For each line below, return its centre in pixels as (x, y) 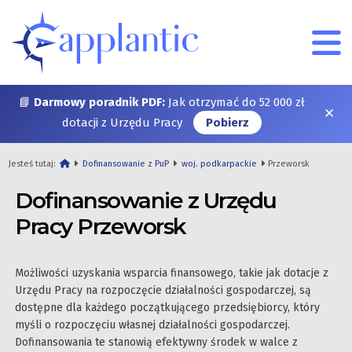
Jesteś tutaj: (34, 164)
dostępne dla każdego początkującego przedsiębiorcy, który (167, 308)
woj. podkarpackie (220, 164)
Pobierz (227, 123)
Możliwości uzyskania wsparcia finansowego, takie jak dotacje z (172, 273)
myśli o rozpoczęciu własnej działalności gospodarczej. (152, 325)
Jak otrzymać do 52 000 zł (235, 102)
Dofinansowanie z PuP (126, 164)
